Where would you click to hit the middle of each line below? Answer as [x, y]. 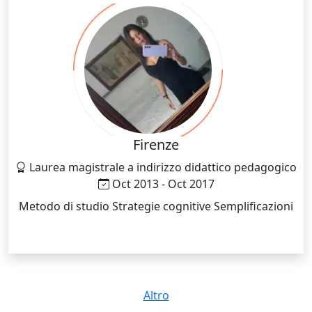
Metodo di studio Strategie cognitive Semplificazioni [253, 206]
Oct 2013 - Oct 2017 [163, 184]
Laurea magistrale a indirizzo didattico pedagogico [163, 167]
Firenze [156, 144]
